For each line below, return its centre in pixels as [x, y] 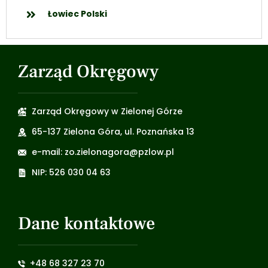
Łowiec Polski [77, 14]
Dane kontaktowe [87, 224]
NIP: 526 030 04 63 [71, 173]
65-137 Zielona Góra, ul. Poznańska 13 [113, 132]
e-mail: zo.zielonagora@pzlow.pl [103, 152]
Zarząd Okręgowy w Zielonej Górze [107, 112]
